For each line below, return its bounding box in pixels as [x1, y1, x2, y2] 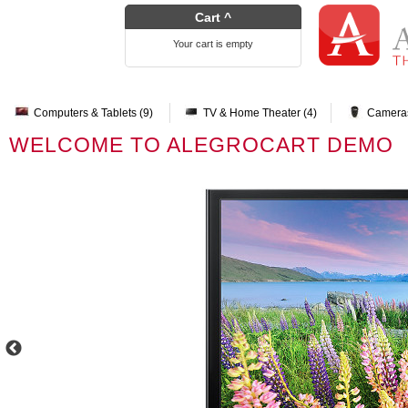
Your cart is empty [173, 38, 253, 49]
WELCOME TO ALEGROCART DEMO [9, 133, 393, 157]
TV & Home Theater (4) [203, 107, 317, 119]
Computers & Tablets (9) [34, 107, 153, 119]
